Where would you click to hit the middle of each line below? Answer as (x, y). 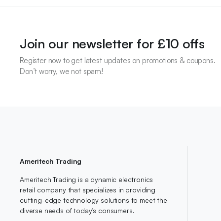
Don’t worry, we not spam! (61, 71)
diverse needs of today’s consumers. (77, 210)
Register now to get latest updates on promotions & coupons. (118, 60)
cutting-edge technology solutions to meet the (93, 200)
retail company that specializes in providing (88, 190)
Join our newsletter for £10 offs (112, 43)
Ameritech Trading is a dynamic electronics (87, 179)
